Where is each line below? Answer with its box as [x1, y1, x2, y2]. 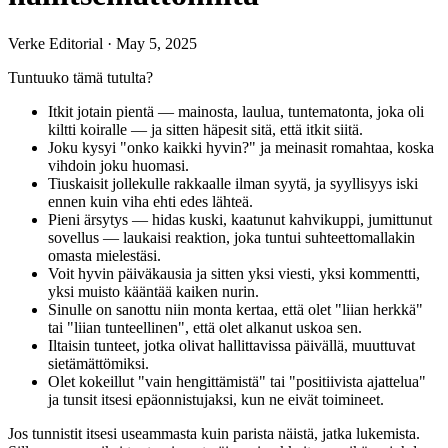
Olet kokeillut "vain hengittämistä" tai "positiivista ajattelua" [48, 372, 426, 390]
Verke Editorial [8, 34, 103, 52]
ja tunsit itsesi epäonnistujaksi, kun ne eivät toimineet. [48, 390, 384, 408]
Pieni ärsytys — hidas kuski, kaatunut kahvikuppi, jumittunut [48, 210, 432, 228]
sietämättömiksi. [48, 354, 149, 372]
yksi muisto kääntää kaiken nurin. [48, 282, 259, 300]
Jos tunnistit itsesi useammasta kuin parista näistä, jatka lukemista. [8, 424, 420, 442]
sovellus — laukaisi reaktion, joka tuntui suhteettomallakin [48, 228, 415, 246]
